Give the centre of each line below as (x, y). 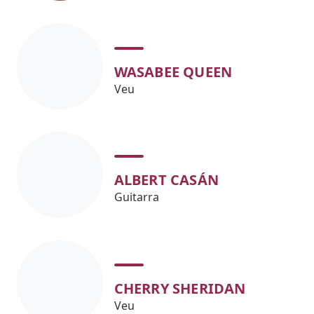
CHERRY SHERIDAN (180, 288)
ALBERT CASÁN (166, 180)
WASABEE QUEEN (173, 71)
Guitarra (136, 197)
